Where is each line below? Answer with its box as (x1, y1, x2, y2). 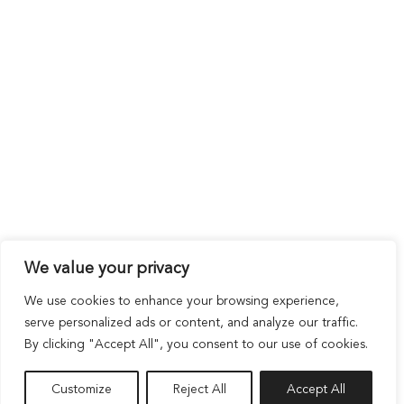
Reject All (172, 384, 226, 397)
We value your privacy (24, 262, 189, 278)
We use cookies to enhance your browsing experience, (24, 296, 339, 308)
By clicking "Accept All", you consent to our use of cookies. (24, 339, 368, 352)
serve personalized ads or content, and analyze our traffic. (24, 317, 358, 330)
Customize (50, 384, 112, 397)
